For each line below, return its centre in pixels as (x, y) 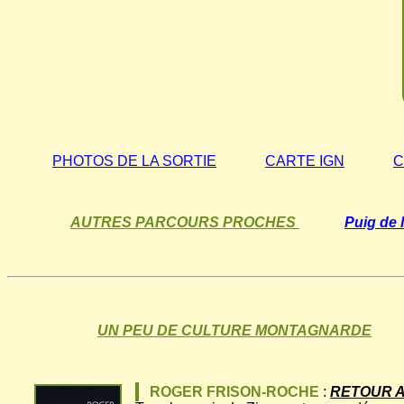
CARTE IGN (305, 161)
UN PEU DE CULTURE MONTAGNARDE (234, 331)
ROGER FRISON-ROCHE (234, 392)
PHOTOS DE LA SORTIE (134, 161)
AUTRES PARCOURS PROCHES (185, 223)
